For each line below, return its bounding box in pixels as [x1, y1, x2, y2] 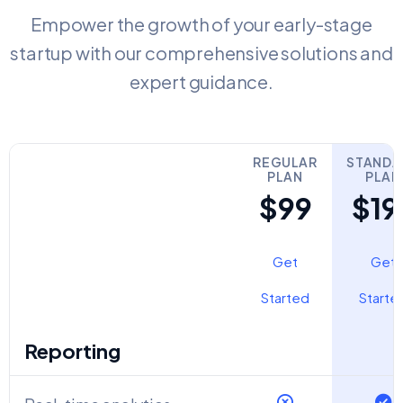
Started [261, 288, 309, 306]
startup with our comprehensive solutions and [10, 40, 393, 64]
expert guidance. [130, 69, 273, 93]
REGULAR [253, 153, 318, 170]
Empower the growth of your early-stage [31, 12, 372, 35]
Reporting [24, 337, 121, 363]
